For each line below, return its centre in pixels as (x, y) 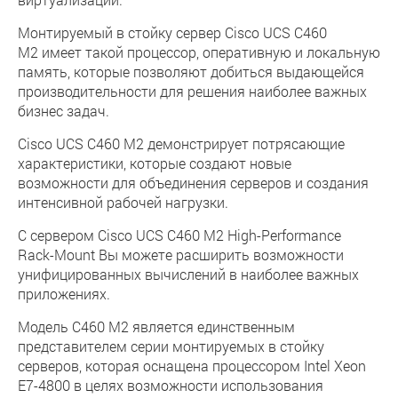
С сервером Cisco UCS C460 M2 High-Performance (179, 235)
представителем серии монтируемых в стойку (171, 346)
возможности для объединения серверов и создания (193, 183)
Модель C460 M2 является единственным (156, 326)
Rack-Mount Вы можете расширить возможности (181, 255)
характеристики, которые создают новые (155, 163)
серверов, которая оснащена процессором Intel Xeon (192, 366)
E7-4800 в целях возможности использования (171, 385)
